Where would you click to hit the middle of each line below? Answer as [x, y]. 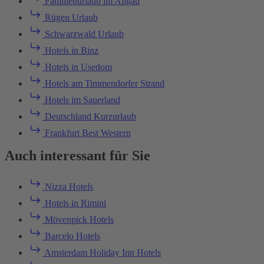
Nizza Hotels [68, 187]
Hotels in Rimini [74, 203]
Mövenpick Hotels [78, 220]
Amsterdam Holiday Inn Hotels [102, 253]
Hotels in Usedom [77, 67]
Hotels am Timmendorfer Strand [103, 84]
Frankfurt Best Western [87, 133]
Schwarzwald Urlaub [83, 34]
